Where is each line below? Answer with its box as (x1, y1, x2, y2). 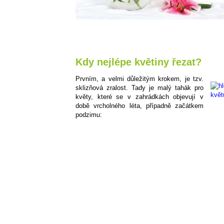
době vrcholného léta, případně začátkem (75, 102, 203, 110)
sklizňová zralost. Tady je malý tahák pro (75, 84, 203, 92)
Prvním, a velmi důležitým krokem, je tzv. (75, 75, 203, 83)
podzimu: (75, 111, 102, 119)
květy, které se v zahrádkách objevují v (75, 93, 203, 101)
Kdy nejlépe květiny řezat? (75, 56, 201, 67)
